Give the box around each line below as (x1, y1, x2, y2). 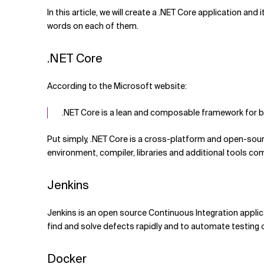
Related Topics (128, 2, 189, 12)
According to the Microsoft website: (47, 81, 187, 91)
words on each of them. (47, 21, 138, 31)
